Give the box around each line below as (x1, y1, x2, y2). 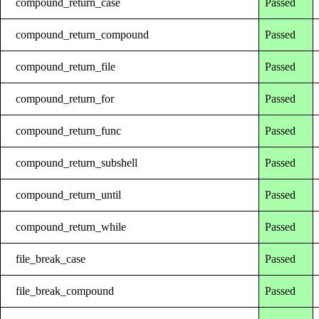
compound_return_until (16, 188, 122, 201)
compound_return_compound (16, 28, 150, 41)
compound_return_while (16, 220, 127, 233)
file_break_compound (16, 284, 115, 297)
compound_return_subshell (16, 156, 138, 169)
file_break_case (16, 252, 86, 265)
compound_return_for (16, 92, 115, 105)
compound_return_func (16, 124, 122, 137)
